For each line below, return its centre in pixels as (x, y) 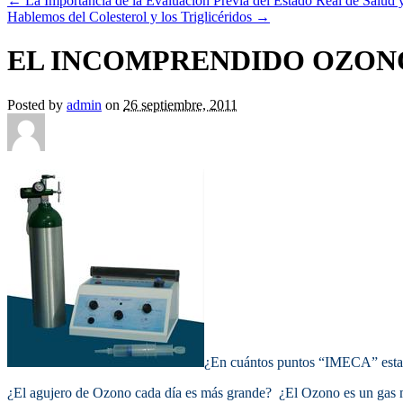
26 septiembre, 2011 (180, 104)
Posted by (37, 104)
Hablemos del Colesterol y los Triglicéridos (131, 17)
